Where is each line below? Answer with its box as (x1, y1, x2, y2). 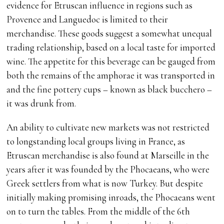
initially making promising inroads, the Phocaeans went (6, 191, 216, 203)
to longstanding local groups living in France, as (6, 135, 185, 147)
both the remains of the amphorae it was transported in (6, 69, 215, 81)
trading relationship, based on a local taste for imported (6, 41, 216, 53)
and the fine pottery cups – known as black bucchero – (6, 83, 212, 95)
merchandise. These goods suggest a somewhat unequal (6, 27, 212, 39)
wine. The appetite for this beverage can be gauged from (6, 55, 216, 67)
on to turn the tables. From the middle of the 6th (6, 205, 190, 217)
